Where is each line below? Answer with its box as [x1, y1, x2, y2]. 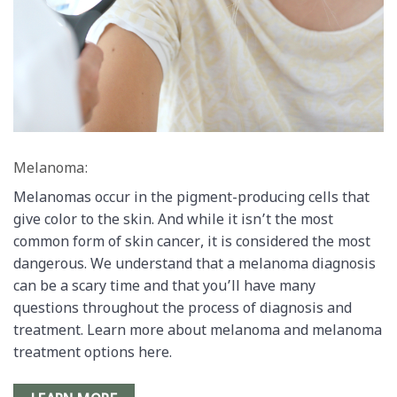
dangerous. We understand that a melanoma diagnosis [13, 256, 376, 276]
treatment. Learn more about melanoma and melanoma [13, 323, 382, 342]
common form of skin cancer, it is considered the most [13, 234, 370, 253]
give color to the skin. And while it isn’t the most [13, 212, 333, 231]
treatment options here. [13, 345, 172, 364]
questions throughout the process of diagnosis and [13, 300, 352, 320]
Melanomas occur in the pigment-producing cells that [13, 190, 370, 209]
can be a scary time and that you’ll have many [13, 278, 315, 298]
